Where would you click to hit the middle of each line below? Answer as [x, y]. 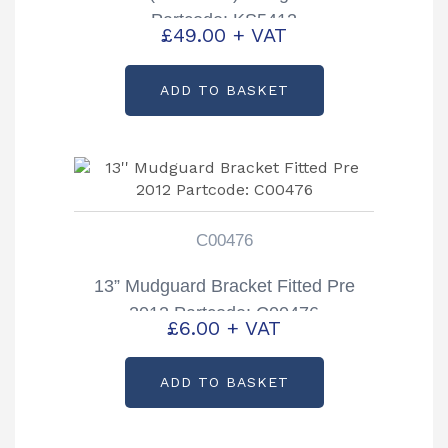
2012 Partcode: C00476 [224, 312]
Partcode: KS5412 [224, 19]
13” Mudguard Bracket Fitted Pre [224, 285]
